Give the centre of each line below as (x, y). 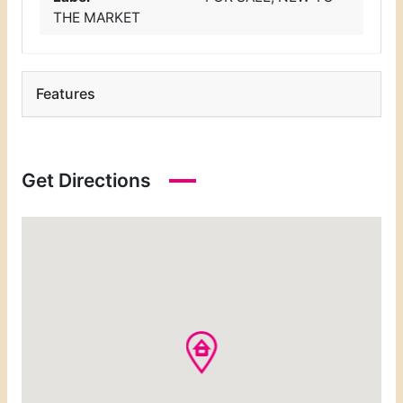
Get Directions (86, 180)
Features (65, 93)
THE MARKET (97, 18)
